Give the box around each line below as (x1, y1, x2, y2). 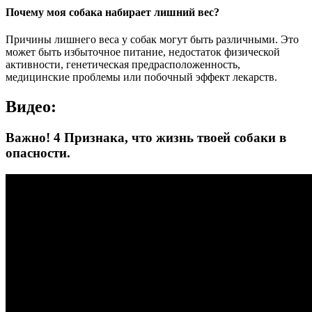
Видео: (6, 97, 56, 116)
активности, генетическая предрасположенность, (6, 58, 240, 71)
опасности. (6, 146, 70, 161)
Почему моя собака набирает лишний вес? (6, 6, 219, 19)
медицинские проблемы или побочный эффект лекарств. (6, 71, 277, 84)
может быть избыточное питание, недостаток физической (6, 46, 280, 58)
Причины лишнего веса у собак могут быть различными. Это (6, 33, 299, 46)
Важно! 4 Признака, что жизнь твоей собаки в (6, 130, 286, 146)
